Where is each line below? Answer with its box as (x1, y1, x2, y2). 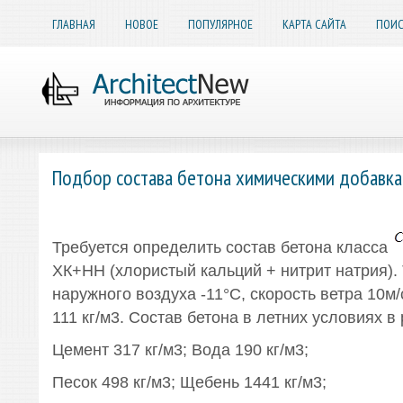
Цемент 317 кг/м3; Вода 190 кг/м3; (51, 341, 309, 359)
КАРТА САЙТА (282, 16, 346, 32)
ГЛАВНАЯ (51, 16, 95, 32)
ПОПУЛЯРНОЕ (187, 16, 253, 32)
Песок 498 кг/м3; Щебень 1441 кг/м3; (51, 373, 327, 391)
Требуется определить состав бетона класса (51, 238, 392, 256)
